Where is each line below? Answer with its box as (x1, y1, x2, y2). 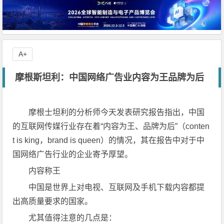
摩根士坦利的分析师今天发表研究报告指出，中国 (28, 107, 205, 116)
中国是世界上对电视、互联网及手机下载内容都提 (28, 182, 205, 191)
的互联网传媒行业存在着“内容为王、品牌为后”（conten (12, 121, 210, 130)
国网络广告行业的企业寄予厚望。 (12, 149, 133, 158)
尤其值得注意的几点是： (28, 213, 117, 222)
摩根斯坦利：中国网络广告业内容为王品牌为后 (15, 72, 204, 82)
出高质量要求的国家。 (12, 196, 93, 205)
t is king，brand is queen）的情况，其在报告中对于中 (12, 135, 205, 144)
